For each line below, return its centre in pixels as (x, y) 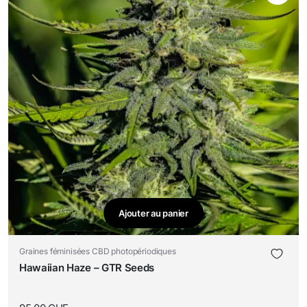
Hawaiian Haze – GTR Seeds (87, 268)
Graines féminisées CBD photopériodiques (98, 251)
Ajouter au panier (153, 213)
